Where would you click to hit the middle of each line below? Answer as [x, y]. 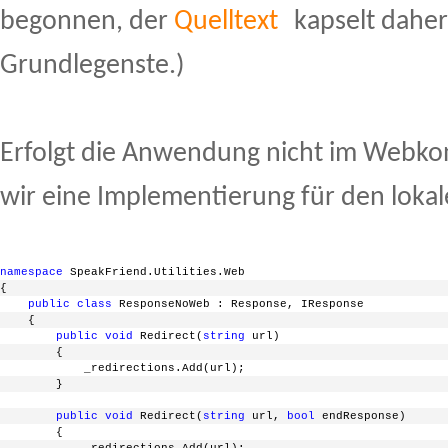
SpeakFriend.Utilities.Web [154, 272]
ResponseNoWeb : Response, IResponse [238, 304]
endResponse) [360, 416]
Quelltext [226, 22]
